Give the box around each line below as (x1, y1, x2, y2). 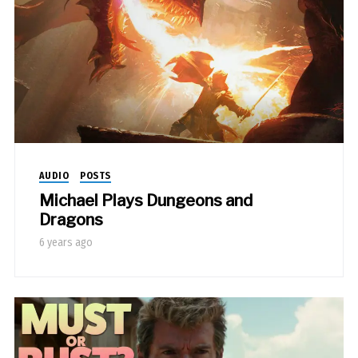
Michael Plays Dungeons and (38, 190, 253, 210)
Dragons (38, 209, 103, 229)
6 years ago (38, 235, 93, 249)
